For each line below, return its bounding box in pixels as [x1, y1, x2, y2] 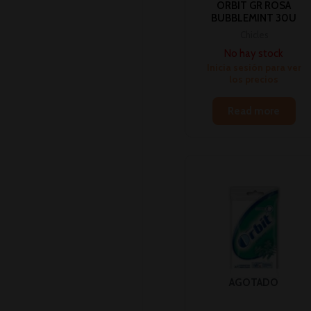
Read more [228, 104, 280, 117]
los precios [229, 74, 279, 85]
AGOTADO [229, 276, 279, 289]
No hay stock [224, 47, 284, 60]
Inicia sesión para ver [206, 62, 301, 74]
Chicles [239, 29, 268, 40]
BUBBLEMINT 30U [211, 12, 297, 25]
